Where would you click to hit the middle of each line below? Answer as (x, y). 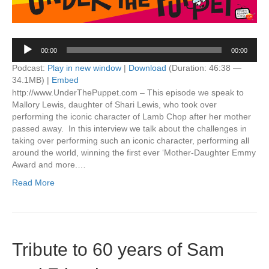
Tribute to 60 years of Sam (118, 249)
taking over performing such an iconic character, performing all (131, 141)
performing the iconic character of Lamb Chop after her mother (131, 116)
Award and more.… (49, 165)
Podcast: (30, 68)
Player (23, 55)
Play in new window (84, 68)
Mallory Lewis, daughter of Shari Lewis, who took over (114, 104)
